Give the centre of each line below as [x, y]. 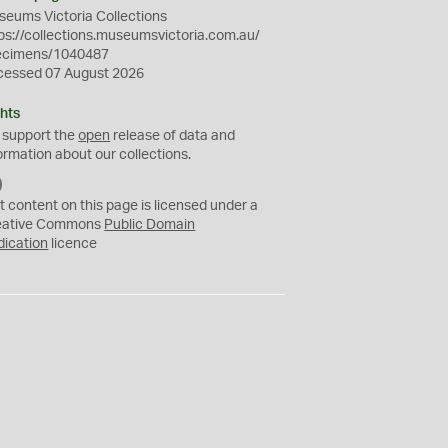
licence [73, 244]
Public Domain [150, 225]
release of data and [173, 136]
